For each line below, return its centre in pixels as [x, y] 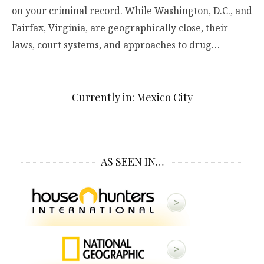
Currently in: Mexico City [132, 97]
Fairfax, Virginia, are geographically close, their [120, 27]
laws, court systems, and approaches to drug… [116, 44]
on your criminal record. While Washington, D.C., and [132, 10]
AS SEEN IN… [132, 161]
